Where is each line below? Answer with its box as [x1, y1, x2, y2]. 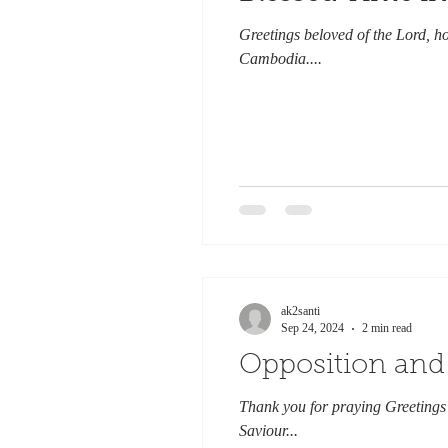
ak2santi [281, 304, 320, 318]
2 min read [362, 321, 412, 335]
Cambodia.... [239, 49, 322, 67]
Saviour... [239, 422, 298, 439]
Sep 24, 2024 [281, 321, 344, 335]
